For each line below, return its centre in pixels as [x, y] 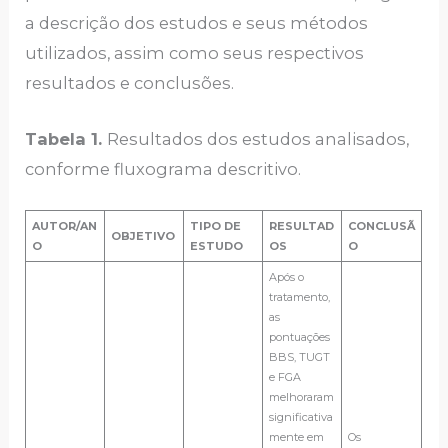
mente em [296, 437]
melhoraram [301, 397]
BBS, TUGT [299, 357]
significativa [300, 417]
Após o [286, 277]
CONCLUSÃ [381, 226]
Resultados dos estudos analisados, [258, 139]
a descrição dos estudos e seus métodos [197, 22]
